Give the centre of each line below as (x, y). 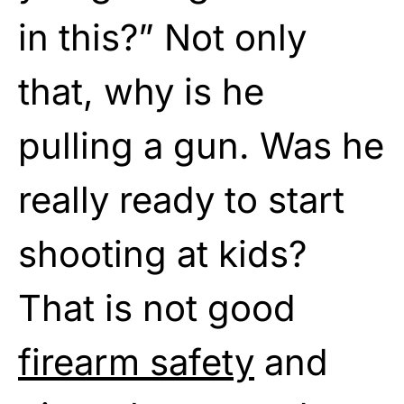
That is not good (157, 308)
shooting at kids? (162, 253)
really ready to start (181, 199)
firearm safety (136, 362)
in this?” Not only (162, 37)
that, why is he (141, 91)
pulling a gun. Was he (201, 145)
